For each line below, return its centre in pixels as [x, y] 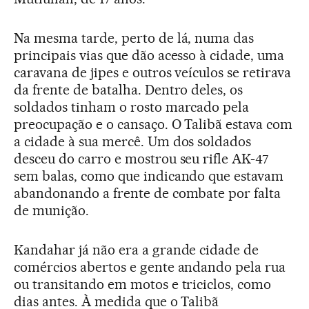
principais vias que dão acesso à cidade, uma [149, 55]
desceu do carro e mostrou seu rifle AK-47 [141, 158]
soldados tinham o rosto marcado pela [132, 107]
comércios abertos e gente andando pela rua [150, 267]
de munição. [51, 210]
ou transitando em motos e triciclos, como [143, 284]
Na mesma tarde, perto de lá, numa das [134, 38]
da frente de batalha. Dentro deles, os [129, 89]
